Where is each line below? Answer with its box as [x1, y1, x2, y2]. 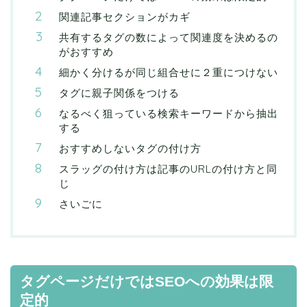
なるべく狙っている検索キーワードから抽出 [59, 107, 278, 121]
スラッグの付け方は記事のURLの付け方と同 [59, 162, 278, 176]
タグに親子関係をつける [59, 86, 180, 100]
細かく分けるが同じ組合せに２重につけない [59, 66, 278, 79]
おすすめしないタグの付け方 [59, 142, 201, 156]
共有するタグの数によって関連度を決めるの [59, 31, 278, 45]
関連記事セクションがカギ [59, 10, 191, 24]
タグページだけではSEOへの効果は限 [20, 273, 273, 290]
